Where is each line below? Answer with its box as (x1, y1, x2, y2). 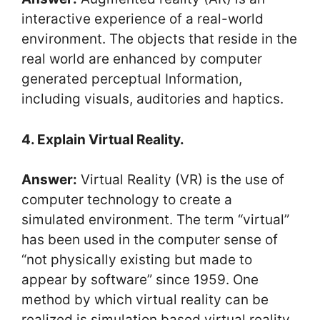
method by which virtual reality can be (21, 291, 269, 308)
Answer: (21, 171, 77, 188)
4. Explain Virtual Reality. (21, 131, 184, 148)
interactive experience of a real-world (21, 11, 264, 27)
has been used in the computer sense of (21, 231, 278, 248)
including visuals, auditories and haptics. (21, 91, 284, 107)
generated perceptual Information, (21, 71, 242, 87)
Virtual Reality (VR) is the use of (77, 171, 284, 188)
